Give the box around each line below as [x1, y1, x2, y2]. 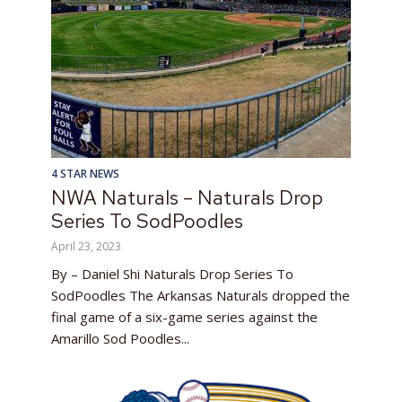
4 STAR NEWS [51, 165, 119, 181]
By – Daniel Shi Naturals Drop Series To [51, 264, 293, 283]
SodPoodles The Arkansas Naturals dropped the [51, 285, 350, 304]
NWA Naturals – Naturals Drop [51, 184, 323, 211]
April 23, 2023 [51, 238, 121, 254]
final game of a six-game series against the [51, 307, 318, 326]
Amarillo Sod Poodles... [51, 328, 189, 347]
